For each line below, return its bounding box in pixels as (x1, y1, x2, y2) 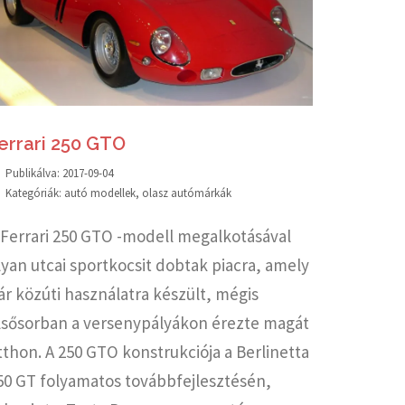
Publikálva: (5, 165, 62, 181)
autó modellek (64, 184, 136, 201)
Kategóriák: (5, 184, 64, 201)
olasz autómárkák (142, 184, 231, 201)
